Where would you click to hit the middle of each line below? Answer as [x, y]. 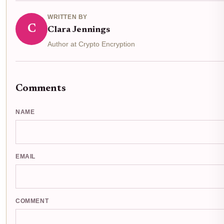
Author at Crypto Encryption [91, 44]
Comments [41, 89]
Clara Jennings [79, 30]
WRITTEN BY [67, 17]
